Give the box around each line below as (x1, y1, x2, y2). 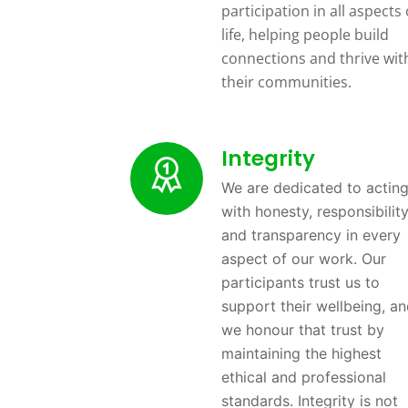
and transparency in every (221, 225, 401, 244)
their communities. (221, 71, 352, 92)
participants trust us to (221, 272, 380, 291)
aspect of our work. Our (221, 249, 386, 268)
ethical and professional (221, 367, 386, 386)
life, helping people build (221, 24, 389, 45)
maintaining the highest (221, 343, 382, 362)
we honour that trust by (221, 320, 384, 339)
